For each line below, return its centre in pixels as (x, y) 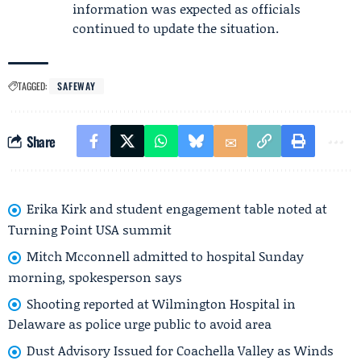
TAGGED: (32, 86)
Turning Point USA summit (90, 229)
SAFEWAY (77, 86)
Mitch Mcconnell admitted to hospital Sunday (165, 255)
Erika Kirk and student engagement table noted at (177, 208)
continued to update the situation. (176, 28)
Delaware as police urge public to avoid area (140, 324)
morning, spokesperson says (95, 276)
